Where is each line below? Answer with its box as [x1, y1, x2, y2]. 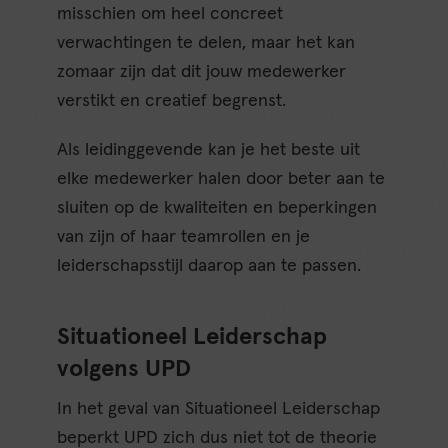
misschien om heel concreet [57, 5, 284, 24]
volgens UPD [57, 357, 192, 382]
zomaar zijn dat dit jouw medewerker [57, 63, 347, 82]
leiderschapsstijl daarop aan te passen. [57, 257, 362, 276]
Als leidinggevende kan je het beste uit [57, 141, 361, 160]
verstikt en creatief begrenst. [57, 92, 287, 111]
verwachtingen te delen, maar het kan [57, 34, 356, 53]
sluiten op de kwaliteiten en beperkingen [57, 199, 378, 218]
